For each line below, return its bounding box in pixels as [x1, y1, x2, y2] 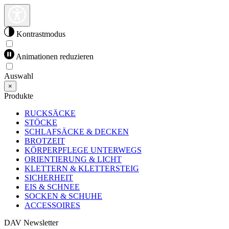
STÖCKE [25, 118, 57, 127]
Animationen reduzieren [14, 52, 94, 61]
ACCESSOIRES [25, 201, 80, 210]
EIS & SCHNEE [25, 182, 80, 191]
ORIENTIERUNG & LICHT [25, 155, 122, 164]
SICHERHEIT [25, 173, 73, 182]
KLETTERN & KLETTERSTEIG [25, 164, 139, 173]
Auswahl [4, 72, 33, 80]
